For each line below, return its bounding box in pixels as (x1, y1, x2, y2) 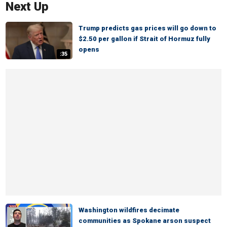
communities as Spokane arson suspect (79, 217, 211, 224)
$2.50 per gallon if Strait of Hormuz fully (79, 35, 210, 43)
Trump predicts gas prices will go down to (79, 24, 216, 32)
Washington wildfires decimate (79, 206, 179, 214)
